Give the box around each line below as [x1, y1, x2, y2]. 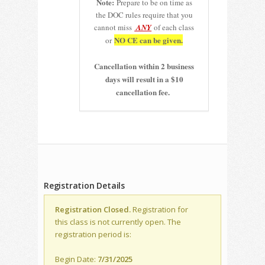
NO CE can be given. [114, 34, 183, 46]
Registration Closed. [55, 204, 131, 215]
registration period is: [55, 229, 131, 240]
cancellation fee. [116, 86, 173, 98]
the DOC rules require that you [95, 9, 193, 21]
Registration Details [44, 180, 125, 192]
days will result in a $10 [105, 73, 183, 85]
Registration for [131, 204, 188, 215]
